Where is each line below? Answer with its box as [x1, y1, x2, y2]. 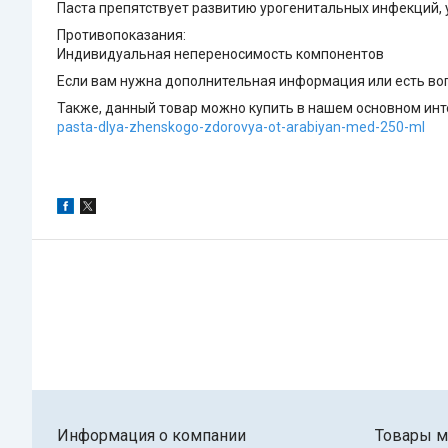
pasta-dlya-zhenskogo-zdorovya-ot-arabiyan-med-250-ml [57, 119, 425, 136]
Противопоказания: [57, 27, 186, 44]
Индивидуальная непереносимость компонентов [57, 46, 384, 63]
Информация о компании [57, 426, 246, 446]
